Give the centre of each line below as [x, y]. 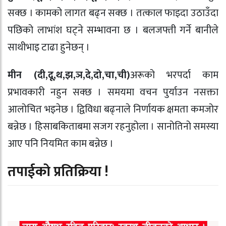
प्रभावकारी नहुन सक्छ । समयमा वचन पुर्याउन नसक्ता [113, 93]
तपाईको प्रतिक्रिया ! [58, 172]
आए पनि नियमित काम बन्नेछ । [61, 144]
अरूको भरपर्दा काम [174, 75]
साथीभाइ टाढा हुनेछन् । [49, 48]
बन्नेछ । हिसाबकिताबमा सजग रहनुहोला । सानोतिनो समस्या [113, 127]
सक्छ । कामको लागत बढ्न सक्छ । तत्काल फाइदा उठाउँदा [113, 13]
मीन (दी [26, 75]
